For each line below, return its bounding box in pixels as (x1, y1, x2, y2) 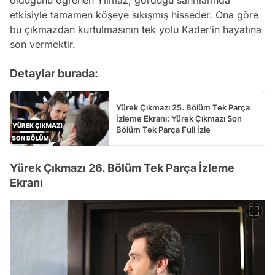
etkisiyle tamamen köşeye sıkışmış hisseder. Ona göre (10, 9, 258, 21)
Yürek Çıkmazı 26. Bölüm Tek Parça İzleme (10, 161, 234, 175)
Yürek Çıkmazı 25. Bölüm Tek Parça (116, 103, 250, 113)
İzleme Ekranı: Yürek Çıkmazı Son (116, 114, 242, 124)
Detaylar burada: (10, 67, 98, 80)
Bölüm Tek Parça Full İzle (116, 125, 211, 135)
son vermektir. (10, 38, 76, 51)
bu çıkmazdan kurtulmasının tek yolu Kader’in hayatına (10, 23, 261, 36)
